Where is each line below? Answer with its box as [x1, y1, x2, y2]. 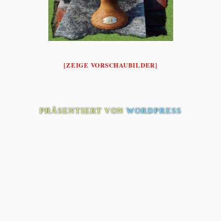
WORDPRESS [126, 107, 182, 115]
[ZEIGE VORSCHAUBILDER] [64, 60, 157, 70]
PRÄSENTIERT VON [39, 107, 126, 115]
